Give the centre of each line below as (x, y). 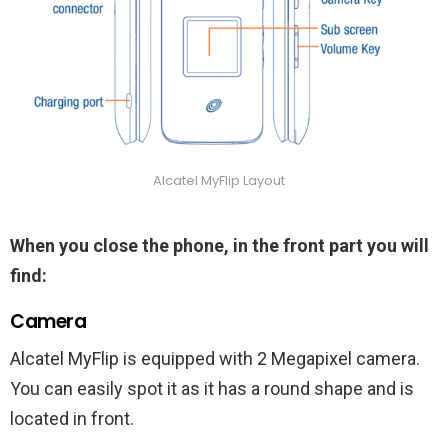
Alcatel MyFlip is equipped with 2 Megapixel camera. (215, 358)
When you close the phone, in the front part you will (219, 245)
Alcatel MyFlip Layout (219, 180)
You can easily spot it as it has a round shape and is (212, 388)
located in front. (72, 418)
